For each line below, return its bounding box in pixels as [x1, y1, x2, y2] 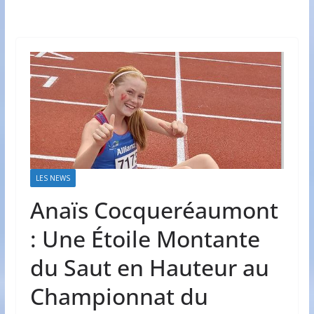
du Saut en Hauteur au [29, 252, 269, 282]
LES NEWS [35, 172, 70, 183]
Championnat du [29, 280, 208, 311]
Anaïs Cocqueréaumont [29, 194, 278, 225]
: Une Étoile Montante [29, 223, 260, 254]
